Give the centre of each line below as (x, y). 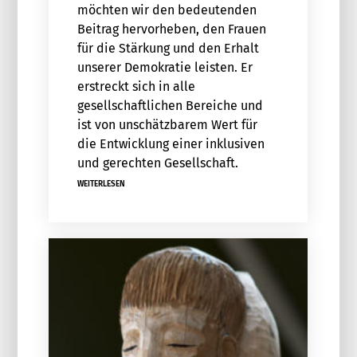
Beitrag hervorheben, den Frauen (171, 29)
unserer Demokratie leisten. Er (165, 68)
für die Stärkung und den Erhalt (168, 49)
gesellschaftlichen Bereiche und (170, 106)
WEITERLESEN (101, 184)
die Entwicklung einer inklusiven (171, 144)
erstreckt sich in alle (136, 87)
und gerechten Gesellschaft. (157, 163)
